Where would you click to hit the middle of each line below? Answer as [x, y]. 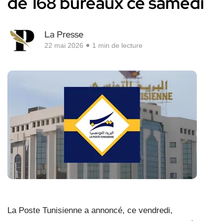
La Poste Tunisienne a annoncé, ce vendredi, [90, 211]
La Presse [64, 35]
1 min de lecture [117, 46]
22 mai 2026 [64, 46]
